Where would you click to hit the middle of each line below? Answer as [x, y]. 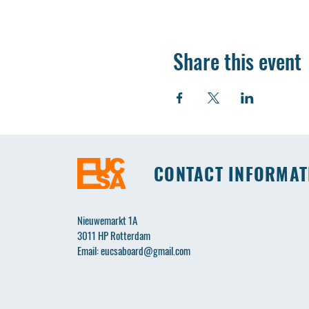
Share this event [237, 61]
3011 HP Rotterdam [114, 235]
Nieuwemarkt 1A [107, 220]
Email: [89, 250]
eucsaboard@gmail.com [146, 250]
